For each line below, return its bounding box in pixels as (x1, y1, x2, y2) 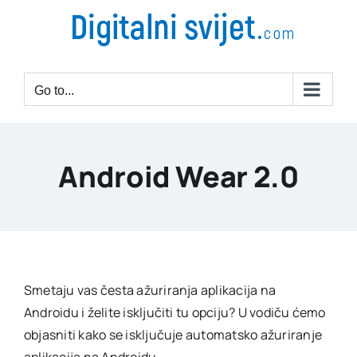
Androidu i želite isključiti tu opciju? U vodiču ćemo (24, 304, 326, 321)
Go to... (34, 84, 74, 97)
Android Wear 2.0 (58, 157, 299, 196)
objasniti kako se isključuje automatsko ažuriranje (24, 326, 322, 343)
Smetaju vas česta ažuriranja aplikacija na (24, 281, 277, 299)
